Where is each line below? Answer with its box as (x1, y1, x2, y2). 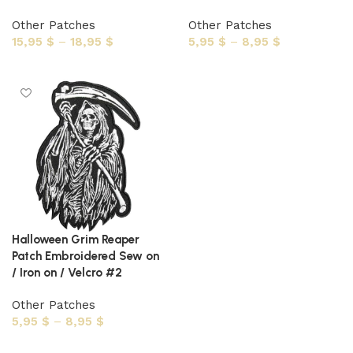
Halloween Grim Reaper (12, 232, 139, 247)
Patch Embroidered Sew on (12, 249, 159, 263)
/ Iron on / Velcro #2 (12, 266, 122, 280)
